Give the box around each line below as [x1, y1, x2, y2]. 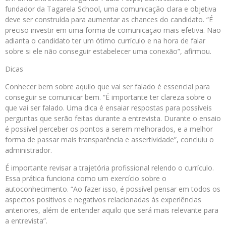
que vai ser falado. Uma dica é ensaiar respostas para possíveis [5, 103, 212, 113]
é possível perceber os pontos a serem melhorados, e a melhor [5, 124, 213, 134]
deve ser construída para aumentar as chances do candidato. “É [5, 15, 213, 25]
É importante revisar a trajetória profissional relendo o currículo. [5, 163, 214, 173]
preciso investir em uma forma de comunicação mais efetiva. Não [5, 25, 221, 35]
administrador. [5, 145, 52, 155]
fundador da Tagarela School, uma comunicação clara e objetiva [5, 4, 216, 14]
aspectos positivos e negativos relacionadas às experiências [5, 195, 201, 205]
